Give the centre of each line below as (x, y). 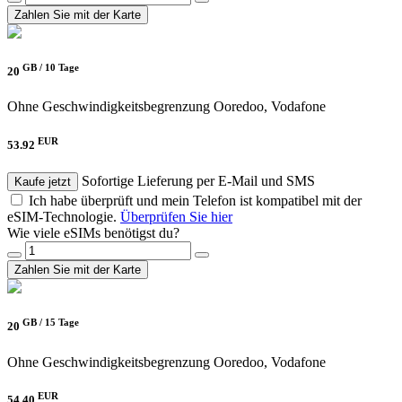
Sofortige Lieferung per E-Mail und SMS (198, 181)
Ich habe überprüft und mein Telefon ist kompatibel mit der (195, 201)
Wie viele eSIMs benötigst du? (93, 233)
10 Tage (62, 67)
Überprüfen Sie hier (176, 217)
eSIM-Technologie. (64, 217)
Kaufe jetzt (43, 182)
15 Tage (62, 323)
